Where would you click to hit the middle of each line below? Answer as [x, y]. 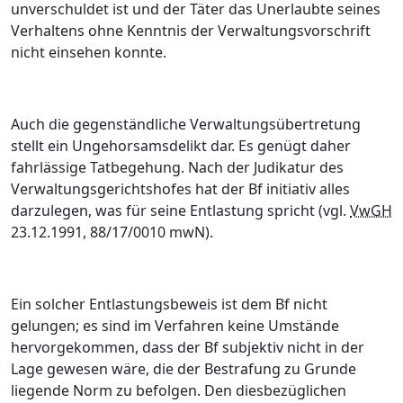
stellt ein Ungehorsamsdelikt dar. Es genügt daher [181, 146]
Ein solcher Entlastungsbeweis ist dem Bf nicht [169, 304]
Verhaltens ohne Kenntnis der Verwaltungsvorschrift [191, 31]
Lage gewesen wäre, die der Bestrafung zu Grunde [184, 369]
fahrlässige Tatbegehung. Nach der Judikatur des [177, 167]
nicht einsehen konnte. [89, 52]
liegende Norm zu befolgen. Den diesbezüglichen [179, 390]
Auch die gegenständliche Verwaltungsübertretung [186, 124]
